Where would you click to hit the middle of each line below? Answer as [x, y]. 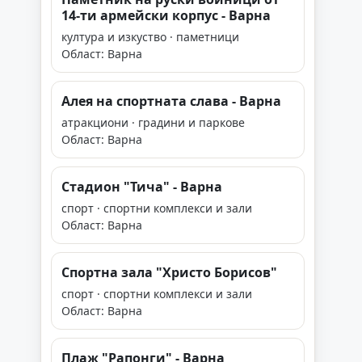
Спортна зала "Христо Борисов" [169, 272]
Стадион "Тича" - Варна [142, 187]
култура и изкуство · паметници [150, 37]
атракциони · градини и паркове [153, 122]
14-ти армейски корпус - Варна [166, 15]
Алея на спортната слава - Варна [171, 101]
